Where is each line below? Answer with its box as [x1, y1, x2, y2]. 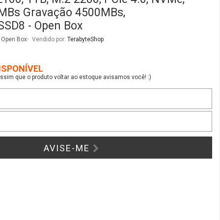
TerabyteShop [67, 35, 104, 43]
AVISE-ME [44, 142, 93, 153]
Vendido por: [31, 35, 67, 43]
